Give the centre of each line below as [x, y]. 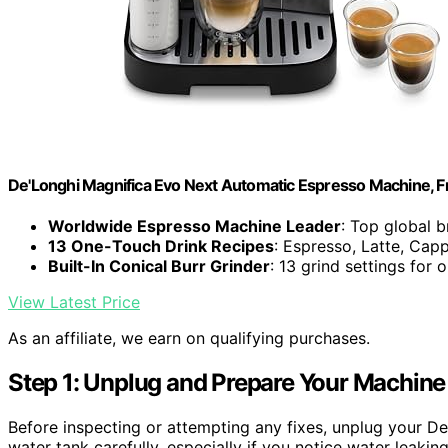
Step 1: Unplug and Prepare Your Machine [227, 383]
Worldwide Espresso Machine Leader [194, 226]
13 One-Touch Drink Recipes [161, 246]
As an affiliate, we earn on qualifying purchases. [189, 338]
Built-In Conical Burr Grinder [159, 266]
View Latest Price [74, 302]
